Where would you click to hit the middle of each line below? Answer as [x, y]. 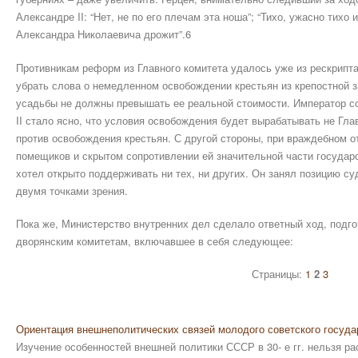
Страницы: [279, 273]
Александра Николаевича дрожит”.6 [103, 34]
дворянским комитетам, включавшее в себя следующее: [155, 241]
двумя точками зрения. [72, 190]
